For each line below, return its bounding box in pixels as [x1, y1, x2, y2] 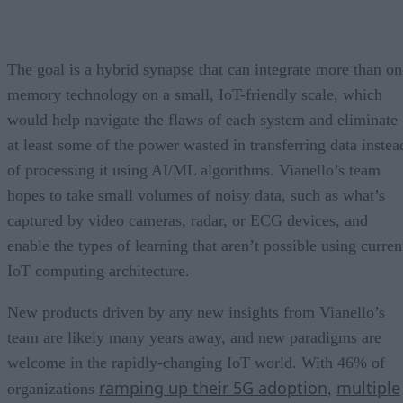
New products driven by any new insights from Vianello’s [7, 302, 385, 321]
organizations [7, 379, 99, 398]
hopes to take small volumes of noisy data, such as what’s [7, 185, 385, 204]
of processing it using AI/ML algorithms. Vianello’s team [7, 160, 381, 179]
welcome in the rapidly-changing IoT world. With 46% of [7, 353, 385, 372]
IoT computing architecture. [7, 261, 190, 280]
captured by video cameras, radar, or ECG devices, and [7, 210, 368, 229]
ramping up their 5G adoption [99, 376, 327, 399]
